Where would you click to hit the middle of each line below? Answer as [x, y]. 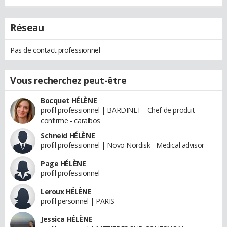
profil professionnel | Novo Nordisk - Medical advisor [122, 145]
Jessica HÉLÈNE [67, 219]
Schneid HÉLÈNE [68, 135]
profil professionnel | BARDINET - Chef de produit [118, 110]
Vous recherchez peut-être [68, 80]
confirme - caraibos [71, 120]
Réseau [27, 28]
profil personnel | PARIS [78, 201]
